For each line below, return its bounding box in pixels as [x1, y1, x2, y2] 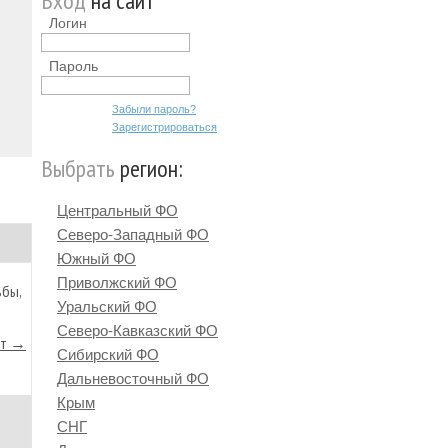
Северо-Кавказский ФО [57, 322, 218, 339]
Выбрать [41, 153, 115, 184]
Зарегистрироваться [112, 121, 217, 133]
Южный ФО [57, 250, 136, 267]
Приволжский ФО [57, 274, 177, 291]
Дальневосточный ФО [57, 370, 209, 387]
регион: [115, 153, 183, 184]
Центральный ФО [57, 202, 178, 219]
